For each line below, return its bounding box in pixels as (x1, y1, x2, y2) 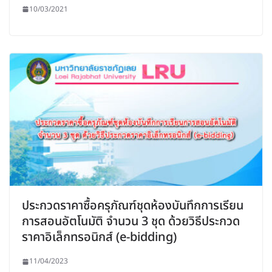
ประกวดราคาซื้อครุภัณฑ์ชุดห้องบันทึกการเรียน (22, 197, 243, 216)
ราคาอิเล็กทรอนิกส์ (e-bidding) (22, 228, 177, 247)
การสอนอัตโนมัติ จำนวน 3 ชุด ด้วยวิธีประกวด (22, 212, 240, 231)
